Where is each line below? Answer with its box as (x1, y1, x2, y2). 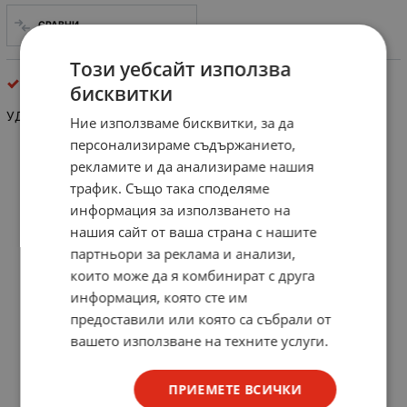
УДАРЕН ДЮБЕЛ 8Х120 (6, 107, 152, 124)
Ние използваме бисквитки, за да (70, 113, 294, 132)
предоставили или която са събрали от (70, 309, 332, 328)
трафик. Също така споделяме (70, 178, 270, 197)
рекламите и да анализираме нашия (70, 156, 314, 175)
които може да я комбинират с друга (70, 265, 315, 284)
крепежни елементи (25, 74, 150, 91)
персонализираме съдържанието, (70, 134, 296, 154)
